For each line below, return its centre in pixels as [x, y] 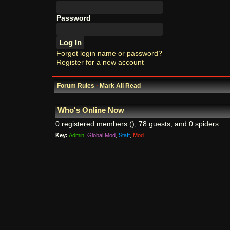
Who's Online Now [91, 110]
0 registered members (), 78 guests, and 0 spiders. [138, 124]
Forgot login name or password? [109, 54]
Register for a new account [100, 62]
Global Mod [101, 135]
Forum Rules [76, 86]
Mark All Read [120, 86]
